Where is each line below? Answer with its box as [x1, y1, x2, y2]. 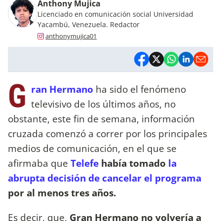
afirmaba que [8, 156, 71, 170]
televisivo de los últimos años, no [31, 97, 176, 111]
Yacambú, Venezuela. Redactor [37, 19, 140, 29]
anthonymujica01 [45, 32, 97, 41]
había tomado [99, 156, 168, 170]
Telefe [71, 156, 99, 170]
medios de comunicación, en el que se [8, 142, 177, 155]
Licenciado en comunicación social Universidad [37, 9, 193, 19]
